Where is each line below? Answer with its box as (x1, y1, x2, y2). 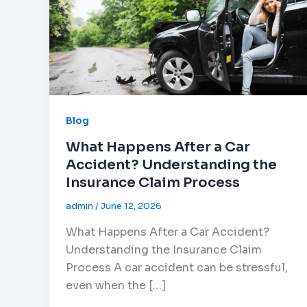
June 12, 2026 (100, 200, 162, 212)
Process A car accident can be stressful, (66, 260, 288, 275)
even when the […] (66, 278, 166, 293)
